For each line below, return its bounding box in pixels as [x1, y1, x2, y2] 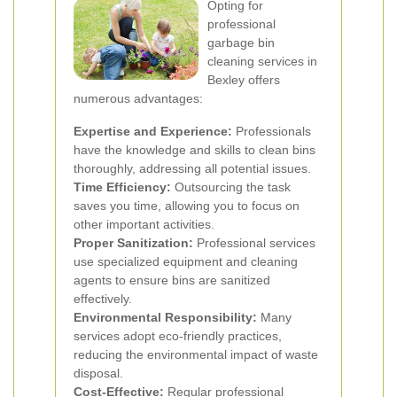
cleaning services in [207, 54, 317, 68]
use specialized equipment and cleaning [74, 254, 298, 269]
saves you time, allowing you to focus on [74, 198, 300, 213]
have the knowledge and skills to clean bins [74, 143, 315, 157]
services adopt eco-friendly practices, [74, 329, 282, 343]
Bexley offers [207, 73, 280, 87]
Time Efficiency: [74, 180, 171, 194]
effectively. [74, 292, 132, 306]
